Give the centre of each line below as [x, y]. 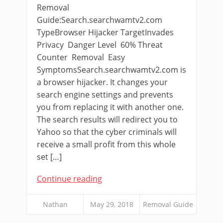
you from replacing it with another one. [110, 107]
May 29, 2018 [111, 204]
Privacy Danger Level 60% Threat [100, 45]
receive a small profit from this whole [106, 144]
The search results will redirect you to [107, 119]
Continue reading [69, 179]
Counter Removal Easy [81, 57]
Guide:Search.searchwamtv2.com [100, 20]
